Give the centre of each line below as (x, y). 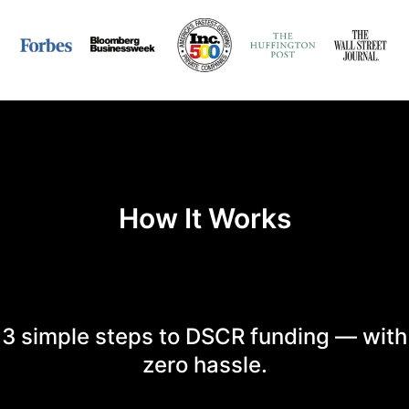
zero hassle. (204, 365)
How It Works (204, 219)
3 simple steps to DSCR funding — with (204, 337)
